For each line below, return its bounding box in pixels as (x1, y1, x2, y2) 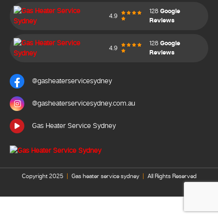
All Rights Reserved (145, 173, 197, 181)
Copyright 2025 (21, 173, 65, 181)
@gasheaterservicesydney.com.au (32, 99, 135, 108)
